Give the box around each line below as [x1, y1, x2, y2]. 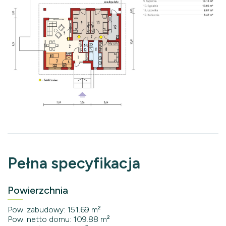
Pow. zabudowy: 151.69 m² [8, 204, 101, 214]
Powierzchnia [8, 184, 68, 196]
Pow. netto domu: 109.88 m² [8, 214, 110, 224]
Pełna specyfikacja [8, 153, 140, 173]
